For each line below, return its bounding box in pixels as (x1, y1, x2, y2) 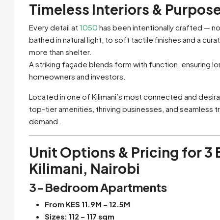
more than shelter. (29, 47, 92, 56)
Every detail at (29, 22, 80, 32)
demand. (29, 116, 60, 126)
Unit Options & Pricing (29, 143, 179, 161)
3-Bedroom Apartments (29, 179, 167, 194)
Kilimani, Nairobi (29, 159, 140, 177)
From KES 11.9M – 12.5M (45, 199, 130, 209)
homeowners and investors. (29, 71, 126, 81)
